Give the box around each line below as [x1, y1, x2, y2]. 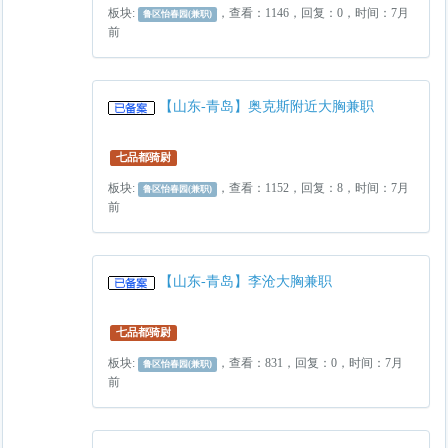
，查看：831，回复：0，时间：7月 [217, 356, 404, 370]
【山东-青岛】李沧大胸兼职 [158, 274, 332, 289]
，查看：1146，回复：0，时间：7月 [217, 6, 410, 20]
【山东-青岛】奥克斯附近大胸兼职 [158, 99, 374, 114]
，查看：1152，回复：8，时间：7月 [217, 181, 410, 195]
